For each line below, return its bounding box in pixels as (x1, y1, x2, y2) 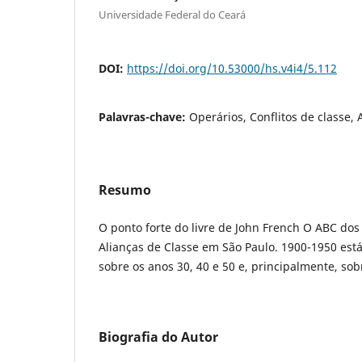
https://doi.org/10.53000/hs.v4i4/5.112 (127, 60, 337, 76)
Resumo (99, 180, 151, 199)
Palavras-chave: (99, 108, 189, 124)
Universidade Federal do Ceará (99, 6, 246, 22)
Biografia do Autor (99, 327, 218, 346)
